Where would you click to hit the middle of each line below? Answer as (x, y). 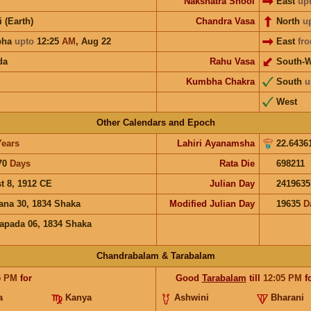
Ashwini (191, 297)
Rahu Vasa (232, 61)
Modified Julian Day (212, 203)
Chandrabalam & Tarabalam (155, 255)
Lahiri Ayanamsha (216, 143)
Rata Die (237, 163)
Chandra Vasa (225, 21)
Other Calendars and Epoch (155, 122)
